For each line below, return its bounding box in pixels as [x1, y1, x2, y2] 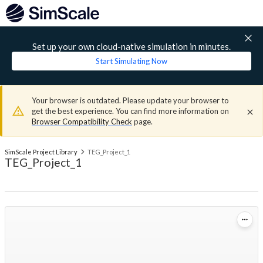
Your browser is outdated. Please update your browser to [32, 96, 229, 105]
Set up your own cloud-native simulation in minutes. [32, 41, 231, 52]
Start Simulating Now [96, 56, 167, 66]
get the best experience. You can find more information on [32, 106, 229, 116]
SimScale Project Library [5, 148, 77, 156]
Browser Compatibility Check [32, 117, 132, 126]
